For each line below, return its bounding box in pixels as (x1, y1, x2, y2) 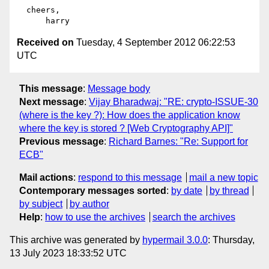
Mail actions (19, 172, 73, 183)
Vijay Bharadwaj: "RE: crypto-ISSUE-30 (89, 96, 258, 107)
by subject (19, 198, 62, 209)
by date (171, 185, 202, 196)
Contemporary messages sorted (19, 185, 166, 196)
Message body (88, 83, 150, 94)
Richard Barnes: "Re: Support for (109, 136, 248, 147)
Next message (19, 96, 84, 107)
